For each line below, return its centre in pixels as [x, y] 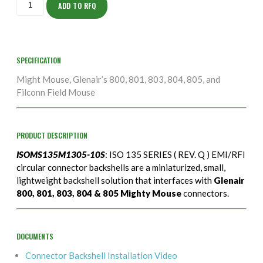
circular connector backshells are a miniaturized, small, [121, 167]
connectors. [205, 193]
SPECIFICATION [38, 60]
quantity [29, 11]
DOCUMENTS [35, 236]
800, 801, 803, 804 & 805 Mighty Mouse [99, 193]
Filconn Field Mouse [55, 92]
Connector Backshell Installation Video [101, 255]
